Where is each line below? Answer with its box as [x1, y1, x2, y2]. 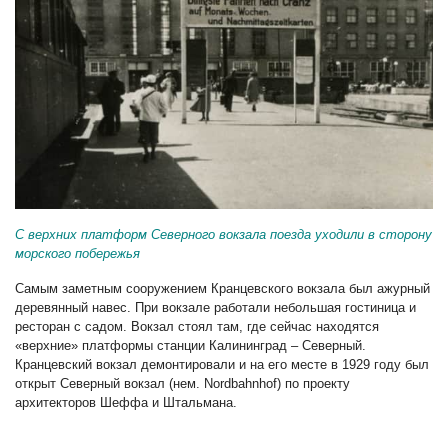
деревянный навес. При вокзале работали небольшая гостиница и [15, 299, 416, 315]
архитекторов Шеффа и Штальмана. [15, 394, 237, 410]
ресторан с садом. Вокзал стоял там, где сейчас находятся [15, 318, 379, 334]
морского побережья [15, 245, 140, 261]
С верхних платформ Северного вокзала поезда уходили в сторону [15, 226, 432, 242]
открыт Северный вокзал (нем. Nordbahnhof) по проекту [15, 375, 350, 391]
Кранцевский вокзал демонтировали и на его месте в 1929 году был [15, 356, 429, 372]
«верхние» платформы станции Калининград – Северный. [15, 337, 366, 353]
